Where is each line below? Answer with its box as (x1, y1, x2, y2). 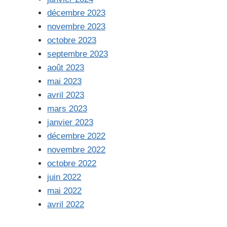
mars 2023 (47, 104, 88, 113)
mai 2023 (47, 77, 82, 86)
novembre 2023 (47, 22, 106, 31)
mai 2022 (47, 186, 82, 196)
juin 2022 (47, 172, 82, 182)
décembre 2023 (47, 8, 106, 18)
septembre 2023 (47, 49, 108, 59)
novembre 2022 (47, 145, 106, 155)
